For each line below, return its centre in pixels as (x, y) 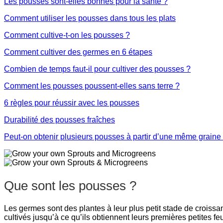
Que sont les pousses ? (70, 185)
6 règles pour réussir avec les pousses (72, 103)
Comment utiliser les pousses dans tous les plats (90, 18)
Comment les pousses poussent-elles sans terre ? (92, 86)
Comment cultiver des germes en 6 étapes (78, 52)
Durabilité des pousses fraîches (59, 119)
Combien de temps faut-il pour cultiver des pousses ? (97, 69)
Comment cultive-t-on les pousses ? (67, 35)
